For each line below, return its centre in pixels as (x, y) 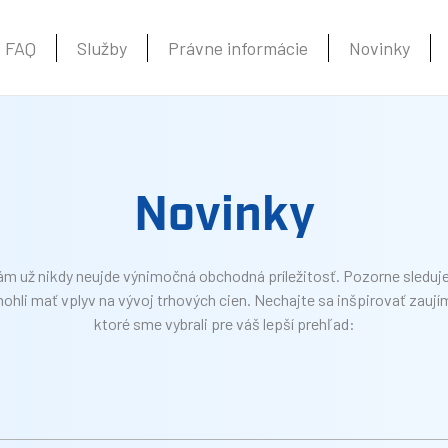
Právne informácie (238, 47)
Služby (102, 47)
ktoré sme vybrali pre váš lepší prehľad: (224, 323)
